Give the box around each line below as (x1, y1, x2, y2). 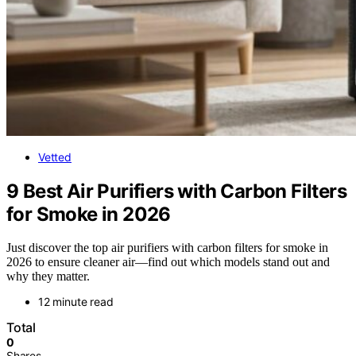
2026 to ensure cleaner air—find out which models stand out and (6, 255, 330, 269)
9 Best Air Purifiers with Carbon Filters (6, 179, 346, 203)
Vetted (38, 149, 72, 164)
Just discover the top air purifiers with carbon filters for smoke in (6, 241, 328, 255)
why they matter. (6, 269, 90, 284)
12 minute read (38, 295, 114, 309)
